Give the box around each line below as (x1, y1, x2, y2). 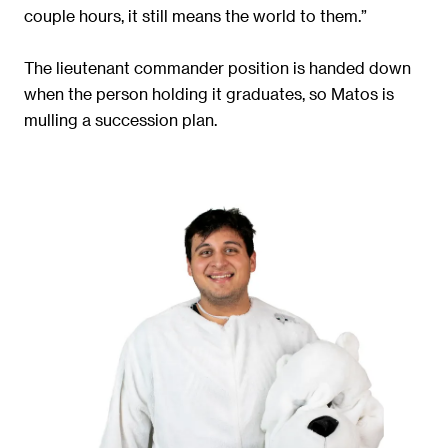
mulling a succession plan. (24, 110, 217, 130)
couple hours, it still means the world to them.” (24, 6, 367, 26)
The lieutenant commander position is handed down (24, 58, 411, 78)
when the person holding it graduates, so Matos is (24, 84, 394, 104)
